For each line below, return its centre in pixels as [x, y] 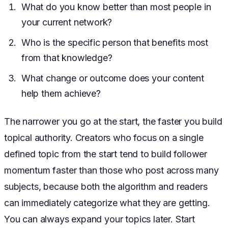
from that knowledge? [67, 58]
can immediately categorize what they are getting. [107, 203]
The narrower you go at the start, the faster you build [113, 121]
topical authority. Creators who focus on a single [104, 137]
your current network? [67, 22]
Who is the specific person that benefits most [115, 42]
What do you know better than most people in [116, 7]
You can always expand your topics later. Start [99, 219]
